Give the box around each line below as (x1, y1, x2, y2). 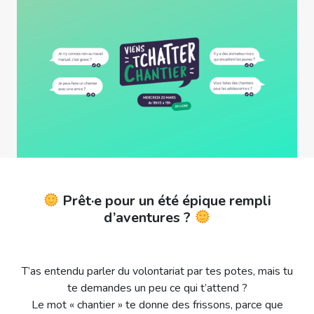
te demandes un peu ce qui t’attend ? (67, 280, 247, 296)
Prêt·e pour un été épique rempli (58, 191, 271, 210)
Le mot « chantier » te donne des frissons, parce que (31, 296, 283, 313)
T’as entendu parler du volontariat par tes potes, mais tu (21, 263, 293, 279)
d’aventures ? (104, 207, 195, 227)
